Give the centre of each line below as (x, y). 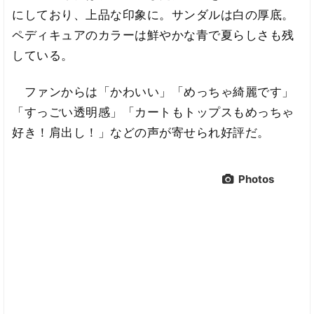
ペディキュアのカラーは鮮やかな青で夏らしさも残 (153, 35)
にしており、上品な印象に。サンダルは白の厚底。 (153, 14)
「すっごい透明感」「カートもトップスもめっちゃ (153, 112)
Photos (256, 179)
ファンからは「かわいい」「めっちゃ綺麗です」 (153, 92)
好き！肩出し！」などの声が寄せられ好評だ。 (141, 133)
